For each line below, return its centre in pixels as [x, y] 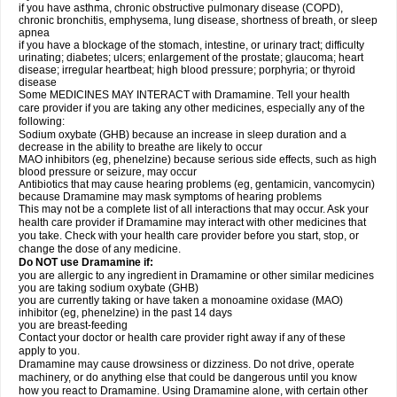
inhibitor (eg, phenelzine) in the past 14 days [125, 313]
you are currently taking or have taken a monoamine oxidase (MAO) [181, 300]
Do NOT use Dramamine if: [87, 262]
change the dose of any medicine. [100, 249]
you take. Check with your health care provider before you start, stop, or [189, 236]
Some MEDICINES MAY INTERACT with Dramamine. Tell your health [184, 95]
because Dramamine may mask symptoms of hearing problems [170, 197]
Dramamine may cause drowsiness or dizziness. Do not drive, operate [187, 364]
